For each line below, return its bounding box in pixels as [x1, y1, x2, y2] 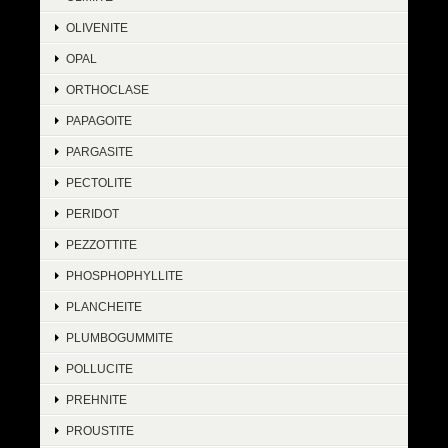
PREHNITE [66, 393, 127, 407]
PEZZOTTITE [66, 238, 137, 252]
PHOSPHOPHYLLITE [66, 269, 183, 283]
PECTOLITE [66, 176, 132, 190]
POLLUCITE [66, 362, 133, 376]
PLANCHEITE [66, 300, 142, 314]
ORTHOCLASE [66, 83, 149, 97]
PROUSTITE [66, 424, 134, 438]
